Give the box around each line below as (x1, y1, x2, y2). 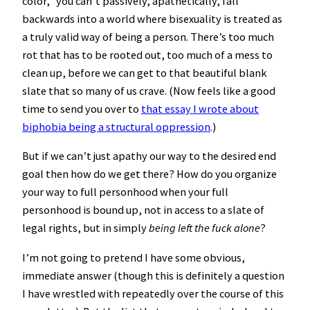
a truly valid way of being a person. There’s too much (22, 30, 274, 44)
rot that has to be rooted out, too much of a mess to (22, 48, 273, 62)
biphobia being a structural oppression (22, 120, 210, 134)
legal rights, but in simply (22, 221, 149, 235)
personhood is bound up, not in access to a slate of (22, 203, 264, 217)
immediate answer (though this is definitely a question (22, 268, 284, 282)
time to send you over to (22, 102, 141, 116)
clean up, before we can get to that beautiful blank (22, 66, 267, 80)
